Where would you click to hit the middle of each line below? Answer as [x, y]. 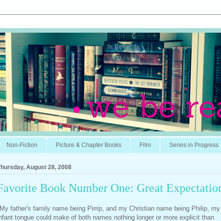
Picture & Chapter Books [89, 145]
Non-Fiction [22, 145]
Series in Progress [194, 145]
